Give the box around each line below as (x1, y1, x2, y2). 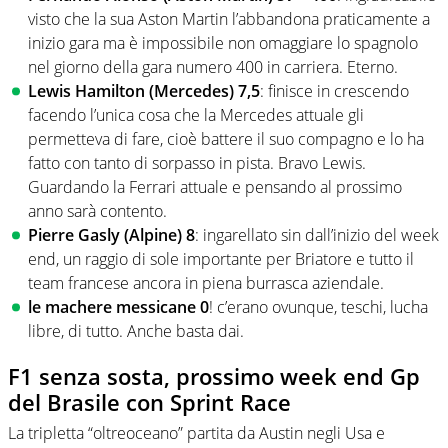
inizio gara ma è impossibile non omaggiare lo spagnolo (28, 32, 418, 55)
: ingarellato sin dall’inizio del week (195, 224, 439, 247)
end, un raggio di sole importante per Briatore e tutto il (28, 248, 414, 271)
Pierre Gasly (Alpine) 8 (28, 224, 195, 247)
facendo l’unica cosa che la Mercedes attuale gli (28, 104, 364, 127)
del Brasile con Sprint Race (8, 387, 291, 418)
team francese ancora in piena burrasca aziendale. (28, 272, 384, 295)
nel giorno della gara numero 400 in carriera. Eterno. (28, 56, 398, 79)
